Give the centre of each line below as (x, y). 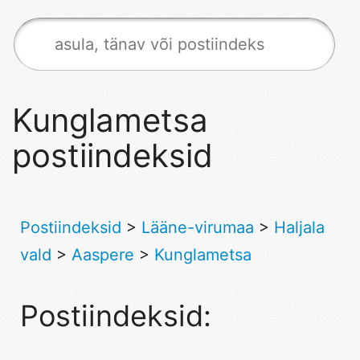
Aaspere (103, 254)
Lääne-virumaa (198, 227)
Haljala (299, 227)
